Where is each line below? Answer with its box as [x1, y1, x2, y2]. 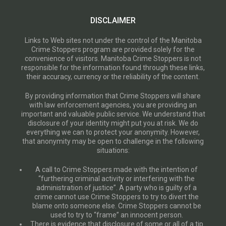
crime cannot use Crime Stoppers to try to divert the [34, 192, 199, 201]
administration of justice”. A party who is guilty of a [36, 183, 197, 192]
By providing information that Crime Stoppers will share [25, 91, 201, 100]
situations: [96, 146, 130, 154]
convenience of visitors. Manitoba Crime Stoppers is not [25, 54, 201, 63]
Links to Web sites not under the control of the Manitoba [24, 36, 202, 44]
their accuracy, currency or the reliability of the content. [26, 72, 200, 81]
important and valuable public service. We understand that [21, 109, 205, 118]
